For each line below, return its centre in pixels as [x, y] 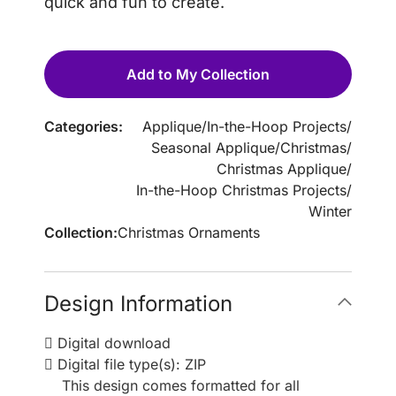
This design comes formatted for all [181, 385]
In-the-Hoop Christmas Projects [241, 190]
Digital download [112, 343]
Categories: [84, 126]
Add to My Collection [198, 74]
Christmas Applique [282, 168]
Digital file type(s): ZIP [129, 364]
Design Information [138, 303]
